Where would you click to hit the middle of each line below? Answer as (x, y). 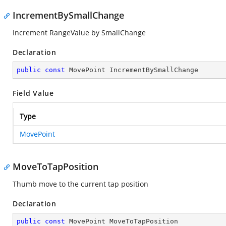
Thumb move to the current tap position (80, 184)
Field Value (33, 93)
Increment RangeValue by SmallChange (79, 33)
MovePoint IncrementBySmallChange (132, 70)
